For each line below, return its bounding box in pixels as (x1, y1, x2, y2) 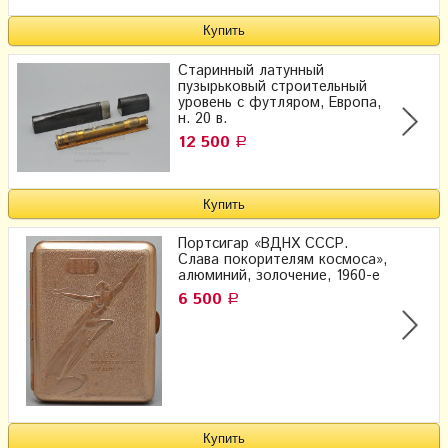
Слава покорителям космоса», (178, 250, 387, 271)
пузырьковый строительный (178, 77, 367, 98)
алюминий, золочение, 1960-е (178, 266, 380, 287)
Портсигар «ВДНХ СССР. (178, 234, 348, 255)
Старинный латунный (178, 61, 324, 82)
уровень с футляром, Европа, (178, 93, 381, 114)
